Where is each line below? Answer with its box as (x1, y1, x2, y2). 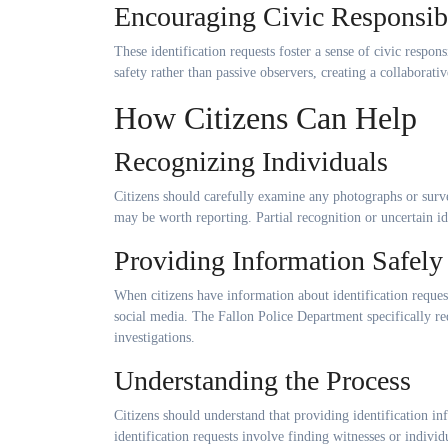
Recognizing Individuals (114, 145, 388, 177)
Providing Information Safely (114, 244, 443, 276)
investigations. (114, 329, 195, 345)
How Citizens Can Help (114, 99, 417, 136)
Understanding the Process (114, 364, 411, 396)
